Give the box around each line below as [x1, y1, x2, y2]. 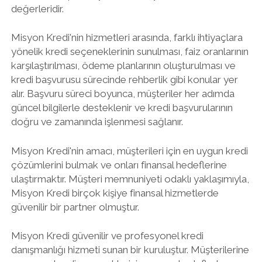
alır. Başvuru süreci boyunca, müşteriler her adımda [11, 88, 235, 99]
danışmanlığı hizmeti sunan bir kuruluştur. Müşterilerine [11, 244, 249, 256]
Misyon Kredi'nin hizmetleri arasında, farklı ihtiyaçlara [11, 32, 243, 43]
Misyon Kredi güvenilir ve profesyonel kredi [11, 230, 204, 242]
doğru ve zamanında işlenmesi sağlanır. [11, 116, 183, 127]
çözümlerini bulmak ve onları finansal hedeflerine [11, 158, 227, 171]
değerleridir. [11, 2, 64, 15]
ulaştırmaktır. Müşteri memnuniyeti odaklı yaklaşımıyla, [11, 173, 249, 185]
